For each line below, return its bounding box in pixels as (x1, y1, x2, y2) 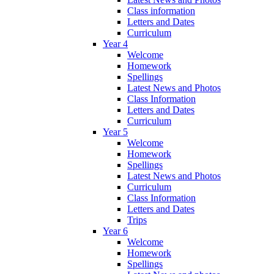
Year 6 (103, 225, 128, 236)
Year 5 (103, 126, 128, 137)
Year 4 (103, 38, 128, 49)
